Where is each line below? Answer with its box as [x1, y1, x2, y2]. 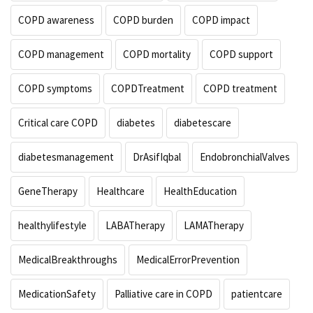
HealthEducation [163, 184, 237, 198]
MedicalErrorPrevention [136, 253, 240, 267]
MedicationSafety [18, 287, 96, 301]
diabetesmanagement [18, 150, 114, 164]
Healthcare [96, 184, 145, 198]
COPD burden [113, 13, 173, 27]
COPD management [18, 48, 104, 61]
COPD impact [192, 13, 250, 27]
